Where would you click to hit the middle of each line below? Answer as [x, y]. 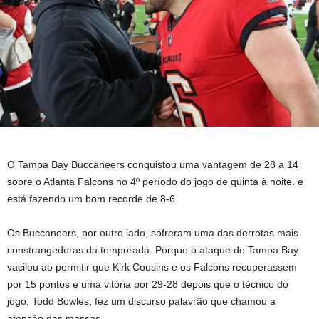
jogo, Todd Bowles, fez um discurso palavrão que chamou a [141, 302]
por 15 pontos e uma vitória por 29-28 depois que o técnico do [148, 284]
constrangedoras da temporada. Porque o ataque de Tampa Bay [153, 250]
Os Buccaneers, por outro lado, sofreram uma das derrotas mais [153, 233]
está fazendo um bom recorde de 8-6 [91, 199]
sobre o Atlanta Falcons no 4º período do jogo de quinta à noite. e [155, 182]
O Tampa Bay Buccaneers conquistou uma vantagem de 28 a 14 [153, 165]
